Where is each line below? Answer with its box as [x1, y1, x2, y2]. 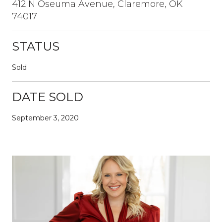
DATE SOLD [12, 89, 83, 104]
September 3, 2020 [12, 113, 79, 122]
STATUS [12, 39, 59, 54]
